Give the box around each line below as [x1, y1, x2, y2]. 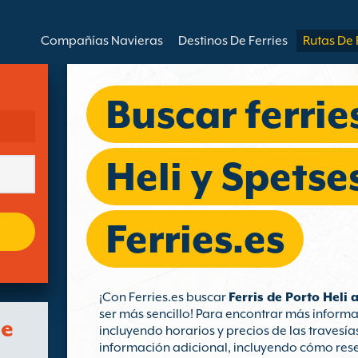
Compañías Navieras [41, 34, 163, 48]
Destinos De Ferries [178, 34, 288, 48]
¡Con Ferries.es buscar [99, 290, 229, 304]
